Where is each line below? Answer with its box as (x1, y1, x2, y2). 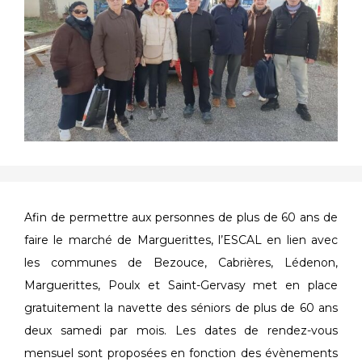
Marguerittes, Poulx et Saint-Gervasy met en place (24, 278, 338, 293)
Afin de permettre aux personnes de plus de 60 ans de (24, 210, 338, 225)
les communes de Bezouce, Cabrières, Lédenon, (24, 255, 338, 271)
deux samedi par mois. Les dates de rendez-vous (24, 323, 338, 339)
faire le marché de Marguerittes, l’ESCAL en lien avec (24, 233, 338, 248)
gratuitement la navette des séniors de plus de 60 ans (24, 301, 338, 316)
